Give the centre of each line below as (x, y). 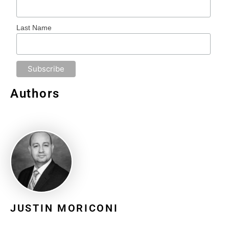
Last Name (34, 27)
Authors (35, 93)
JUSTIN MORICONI (64, 208)
